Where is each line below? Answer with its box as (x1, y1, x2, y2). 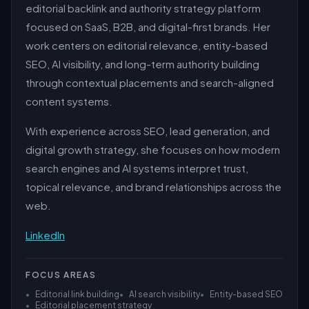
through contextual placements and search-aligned (26, 76, 274, 89)
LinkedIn (26, 228, 65, 241)
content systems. (26, 94, 112, 108)
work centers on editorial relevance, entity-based (26, 39, 268, 52)
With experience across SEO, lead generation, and (26, 124, 270, 137)
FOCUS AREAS (26, 270, 97, 280)
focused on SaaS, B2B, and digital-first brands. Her (26, 20, 270, 33)
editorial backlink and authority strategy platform (26, 1, 261, 14)
